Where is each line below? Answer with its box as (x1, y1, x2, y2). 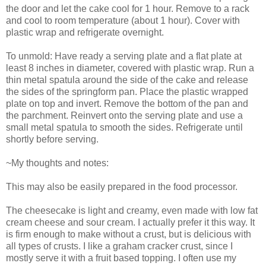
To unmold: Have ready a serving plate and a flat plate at (6, 50, 242, 61)
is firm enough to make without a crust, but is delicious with (6, 229, 251, 239)
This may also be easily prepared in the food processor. (6, 181, 237, 192)
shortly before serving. (6, 134, 99, 144)
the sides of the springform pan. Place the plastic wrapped (6, 86, 248, 97)
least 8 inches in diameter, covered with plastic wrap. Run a (6, 62, 254, 73)
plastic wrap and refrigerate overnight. (6, 27, 164, 37)
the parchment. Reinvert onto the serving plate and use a (6, 110, 243, 121)
